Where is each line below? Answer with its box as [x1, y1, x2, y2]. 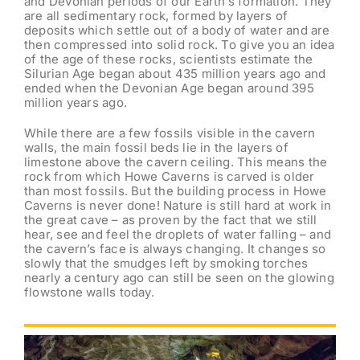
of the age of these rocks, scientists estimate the [23, 51, 313, 67]
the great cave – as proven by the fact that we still [23, 212, 317, 228]
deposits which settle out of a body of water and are [23, 22, 330, 39]
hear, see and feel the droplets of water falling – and [23, 227, 332, 243]
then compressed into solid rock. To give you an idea [23, 37, 335, 53]
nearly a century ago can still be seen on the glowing [23, 270, 334, 286]
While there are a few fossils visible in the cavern [23, 125, 316, 141]
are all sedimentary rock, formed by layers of [23, 8, 288, 24]
